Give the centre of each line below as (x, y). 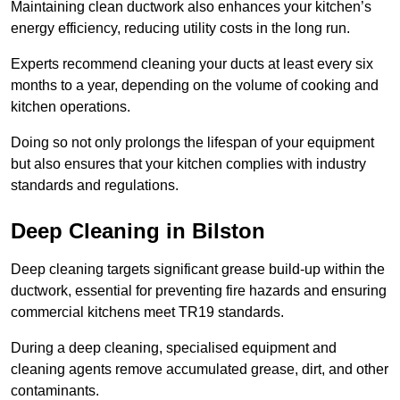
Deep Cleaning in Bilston (138, 231)
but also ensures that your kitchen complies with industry (188, 164)
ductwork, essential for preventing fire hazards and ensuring (199, 291)
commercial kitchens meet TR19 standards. (147, 312)
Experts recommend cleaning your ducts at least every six (192, 64)
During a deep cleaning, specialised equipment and (174, 348)
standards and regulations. (95, 186)
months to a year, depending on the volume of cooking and (195, 86)
